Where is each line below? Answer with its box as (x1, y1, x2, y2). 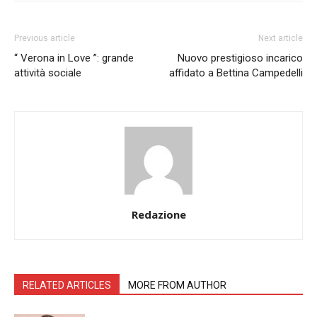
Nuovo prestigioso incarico (178, 52, 303, 64)
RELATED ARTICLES (23, 279, 111, 291)
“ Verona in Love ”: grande (14, 52, 134, 64)
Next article (258, 33, 303, 43)
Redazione (131, 207, 186, 221)
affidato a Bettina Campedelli (169, 67, 303, 79)
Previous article (14, 33, 75, 43)
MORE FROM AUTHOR (128, 279, 226, 291)
